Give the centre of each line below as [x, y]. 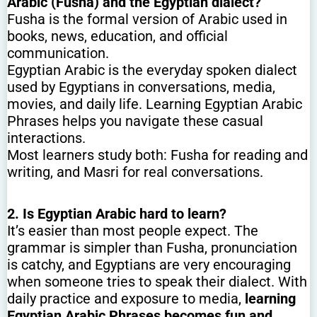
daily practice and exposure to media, [126, 299]
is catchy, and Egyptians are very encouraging [149, 265]
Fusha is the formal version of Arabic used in [147, 19]
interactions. [46, 138]
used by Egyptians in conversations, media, [141, 87]
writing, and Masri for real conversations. [135, 172]
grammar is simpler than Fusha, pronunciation [152, 248]
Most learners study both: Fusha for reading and [157, 155]
